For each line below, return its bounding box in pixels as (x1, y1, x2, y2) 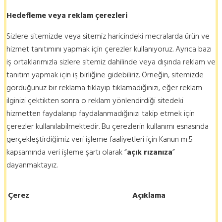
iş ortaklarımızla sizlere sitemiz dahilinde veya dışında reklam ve (6, 55, 216, 69)
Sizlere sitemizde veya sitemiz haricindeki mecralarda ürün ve (6, 30, 210, 43)
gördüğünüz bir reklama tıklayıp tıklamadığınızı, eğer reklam (6, 81, 202, 95)
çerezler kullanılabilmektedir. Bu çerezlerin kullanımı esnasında (6, 120, 209, 133)
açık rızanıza (127, 146, 172, 159)
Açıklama (132, 189, 166, 202)
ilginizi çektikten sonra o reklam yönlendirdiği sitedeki (6, 94, 183, 108)
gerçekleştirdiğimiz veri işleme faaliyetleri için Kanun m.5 (6, 133, 193, 146)
